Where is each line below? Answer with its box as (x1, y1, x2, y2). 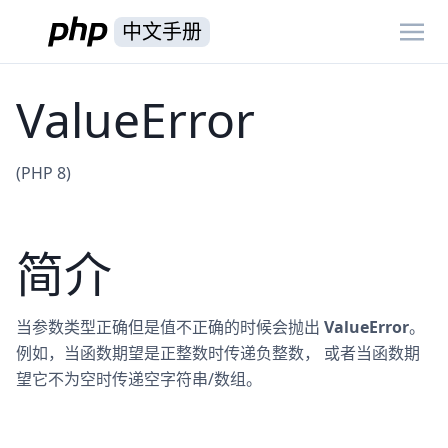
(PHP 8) (16, 162, 71, 184)
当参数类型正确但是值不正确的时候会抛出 (16, 316, 324, 338)
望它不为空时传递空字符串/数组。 (16, 368, 262, 390)
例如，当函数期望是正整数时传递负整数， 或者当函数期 (16, 342, 420, 364)
